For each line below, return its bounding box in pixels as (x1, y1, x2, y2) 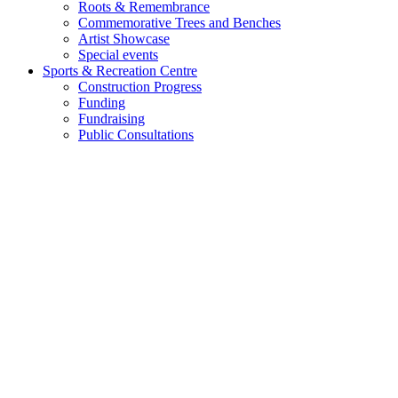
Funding (78, 95, 125, 111)
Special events (78, 47, 158, 63)
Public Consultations (78, 127, 194, 143)
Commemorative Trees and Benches (78, 15, 281, 31)
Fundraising (78, 111, 145, 127)
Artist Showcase (78, 31, 170, 47)
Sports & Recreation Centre (43, 63, 197, 79)
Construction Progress (78, 79, 202, 95)
